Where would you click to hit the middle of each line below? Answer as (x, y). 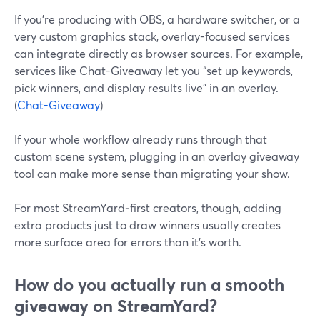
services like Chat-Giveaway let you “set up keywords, (154, 70)
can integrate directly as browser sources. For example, (159, 53)
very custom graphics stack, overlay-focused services (152, 36)
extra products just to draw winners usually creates (147, 225)
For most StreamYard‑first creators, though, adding (148, 207)
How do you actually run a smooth (149, 284)
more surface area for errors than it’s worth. (128, 242)
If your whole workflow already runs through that (141, 139)
